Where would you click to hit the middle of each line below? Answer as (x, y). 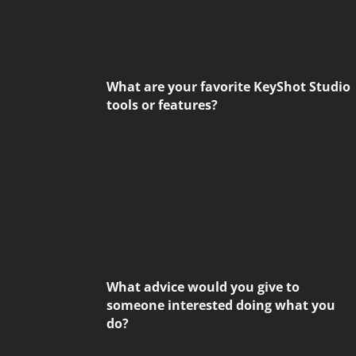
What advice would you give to (203, 287)
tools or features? (163, 105)
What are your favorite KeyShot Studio (229, 87)
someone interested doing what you (221, 305)
